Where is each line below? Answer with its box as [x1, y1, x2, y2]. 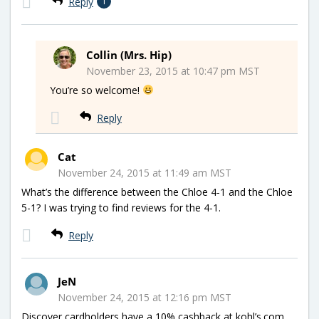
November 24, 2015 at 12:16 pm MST [58, 290, 231, 304]
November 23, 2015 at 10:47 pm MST [86, 63, 260, 78]
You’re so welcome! [50, 83, 142, 97]
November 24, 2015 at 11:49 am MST [58, 165, 231, 179]
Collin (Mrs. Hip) [86, 47, 172, 62]
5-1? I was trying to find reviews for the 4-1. [21, 200, 221, 214]
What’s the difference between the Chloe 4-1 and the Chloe [21, 184, 293, 199]
